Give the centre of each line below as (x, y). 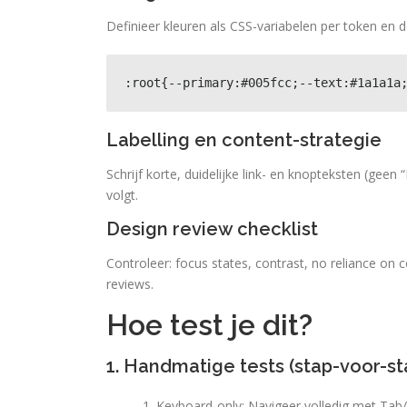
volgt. (122, 195)
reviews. (130, 284)
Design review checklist (212, 229)
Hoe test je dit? (209, 325)
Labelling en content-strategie (244, 140)
